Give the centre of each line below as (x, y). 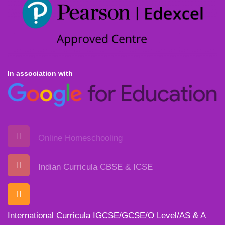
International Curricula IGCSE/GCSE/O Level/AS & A (106, 216)
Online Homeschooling (80, 138)
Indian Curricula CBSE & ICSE (95, 167)
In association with (40, 73)
